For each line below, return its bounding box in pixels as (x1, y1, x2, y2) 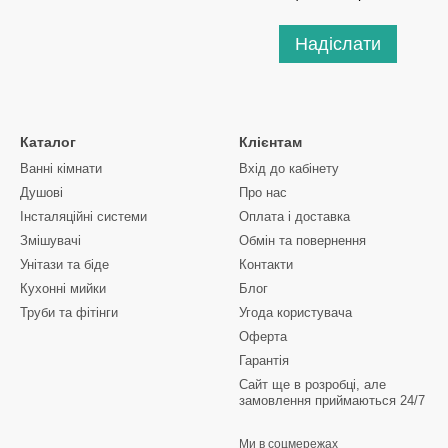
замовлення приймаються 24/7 (239, 393, 425, 408)
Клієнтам (239, 134, 302, 150)
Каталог (20, 134, 76, 150)
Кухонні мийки (20, 281, 106, 296)
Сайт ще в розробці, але (239, 377, 386, 392)
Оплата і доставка (239, 209, 350, 224)
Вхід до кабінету (239, 161, 339, 176)
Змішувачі (20, 233, 81, 248)
